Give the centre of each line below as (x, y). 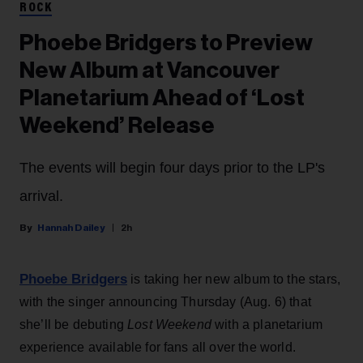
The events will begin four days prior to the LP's (172, 168)
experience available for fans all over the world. (158, 347)
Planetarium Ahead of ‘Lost (162, 98)
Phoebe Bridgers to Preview (166, 43)
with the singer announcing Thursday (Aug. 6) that (165, 302)
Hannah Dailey (71, 228)
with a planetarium (269, 325)
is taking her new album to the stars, (234, 279)
